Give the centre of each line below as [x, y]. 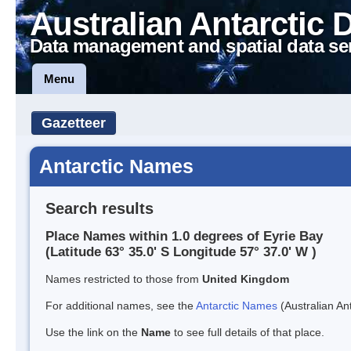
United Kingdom [246, 279]
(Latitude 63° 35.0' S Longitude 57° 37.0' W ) [181, 252]
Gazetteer [74, 123]
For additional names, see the [121, 306]
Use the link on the [93, 333]
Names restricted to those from [124, 279]
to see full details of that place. [248, 333]
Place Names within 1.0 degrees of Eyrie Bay [184, 237]
